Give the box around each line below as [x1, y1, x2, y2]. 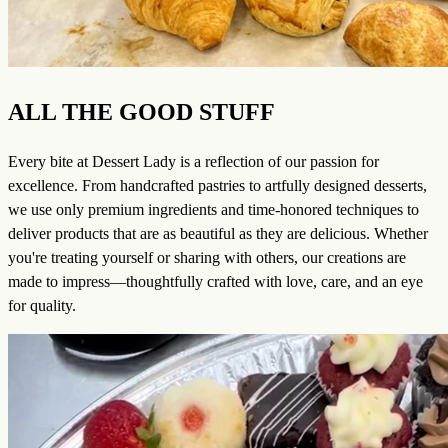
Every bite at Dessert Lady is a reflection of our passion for [8, 153, 379, 171]
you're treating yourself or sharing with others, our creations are [8, 249, 406, 267]
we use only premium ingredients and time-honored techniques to [8, 201, 419, 219]
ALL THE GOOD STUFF [8, 99, 275, 126]
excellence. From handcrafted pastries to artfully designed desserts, [8, 177, 427, 195]
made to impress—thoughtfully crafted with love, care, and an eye [8, 273, 423, 291]
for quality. [8, 297, 76, 315]
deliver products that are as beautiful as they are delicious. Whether [8, 225, 428, 243]
